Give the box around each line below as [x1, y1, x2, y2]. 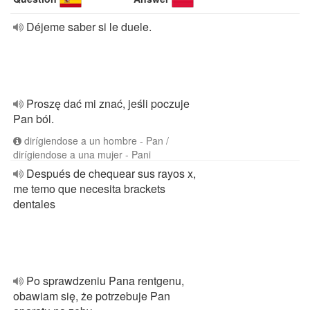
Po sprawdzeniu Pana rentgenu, [26, 273, 184, 289]
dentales [13, 196, 55, 212]
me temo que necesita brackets [13, 181, 165, 197]
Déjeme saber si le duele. [26, 19, 152, 35]
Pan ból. [13, 111, 54, 127]
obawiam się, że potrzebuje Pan [13, 288, 170, 304]
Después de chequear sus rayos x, [26, 165, 196, 181]
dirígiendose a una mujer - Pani [13, 147, 151, 161]
